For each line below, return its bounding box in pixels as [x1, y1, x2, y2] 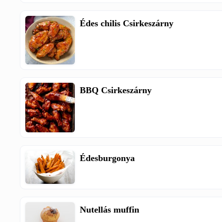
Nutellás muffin [80, 204, 140, 215]
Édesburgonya [80, 153, 135, 164]
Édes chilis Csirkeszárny [80, 18, 174, 28]
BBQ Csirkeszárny [80, 85, 152, 96]
